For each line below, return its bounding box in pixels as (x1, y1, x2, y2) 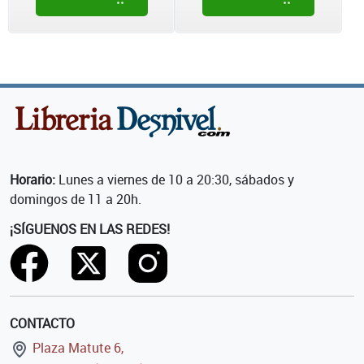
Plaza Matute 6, (29, 339, 123, 357)
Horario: (10, 171, 55, 189)
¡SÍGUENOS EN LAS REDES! (10, 220, 170, 239)
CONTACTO (10, 314, 75, 333)
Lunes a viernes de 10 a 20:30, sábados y (55, 171, 294, 189)
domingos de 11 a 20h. (10, 190, 141, 209)
